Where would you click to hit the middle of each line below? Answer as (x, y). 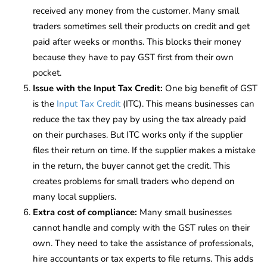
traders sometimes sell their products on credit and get (141, 26)
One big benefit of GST (211, 88)
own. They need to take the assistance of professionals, (143, 243)
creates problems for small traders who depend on (134, 181)
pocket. (47, 72)
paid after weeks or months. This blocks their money (137, 41)
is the (45, 103)
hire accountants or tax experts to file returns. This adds (143, 258)
